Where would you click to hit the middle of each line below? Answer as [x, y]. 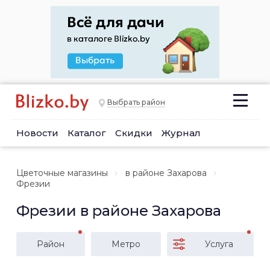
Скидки [134, 133]
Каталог [87, 133]
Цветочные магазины [62, 173]
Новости [37, 133]
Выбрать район [136, 102]
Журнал [181, 133]
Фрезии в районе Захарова [119, 211]
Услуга [219, 244]
